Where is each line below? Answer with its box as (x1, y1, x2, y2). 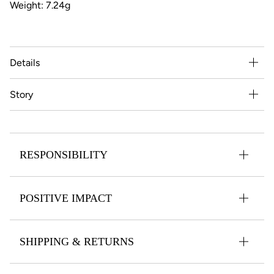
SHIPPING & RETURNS (20, 235, 134, 248)
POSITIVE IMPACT (20, 191, 112, 204)
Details (10, 56, 40, 68)
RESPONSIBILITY (20, 148, 108, 161)
